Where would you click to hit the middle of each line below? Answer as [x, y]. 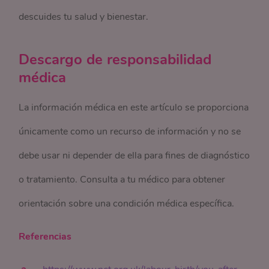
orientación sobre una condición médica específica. [127, 204]
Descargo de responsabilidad [115, 59]
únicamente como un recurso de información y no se [130, 131]
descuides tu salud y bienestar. [84, 17]
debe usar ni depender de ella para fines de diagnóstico [134, 156]
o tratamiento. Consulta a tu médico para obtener [122, 180]
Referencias [45, 237]
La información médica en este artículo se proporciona [134, 107]
